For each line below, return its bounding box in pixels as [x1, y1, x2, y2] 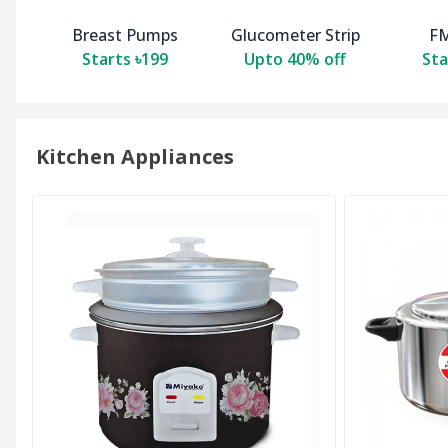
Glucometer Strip [230, 24, 360, 47]
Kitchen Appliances [36, 143, 234, 171]
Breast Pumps [72, 24, 178, 47]
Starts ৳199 [82, 48, 168, 71]
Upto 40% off [244, 48, 346, 71]
